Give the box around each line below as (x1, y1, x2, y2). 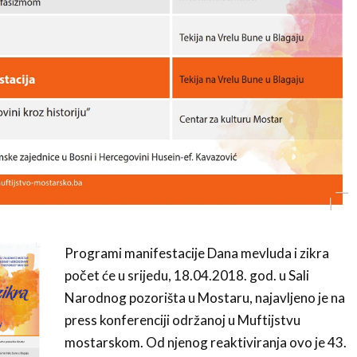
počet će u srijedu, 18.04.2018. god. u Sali (64, 266, 309, 284)
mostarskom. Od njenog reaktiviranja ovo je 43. (64, 333, 347, 351)
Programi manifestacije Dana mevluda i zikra (64, 244, 329, 261)
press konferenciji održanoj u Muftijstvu (64, 311, 300, 328)
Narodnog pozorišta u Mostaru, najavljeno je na (64, 288, 345, 306)
